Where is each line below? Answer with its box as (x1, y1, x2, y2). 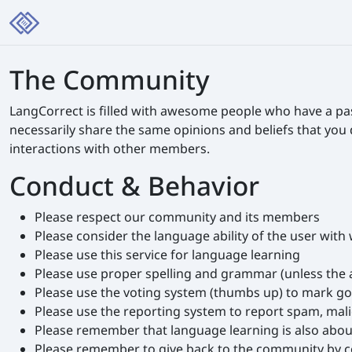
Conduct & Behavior (9, 167, 259, 204)
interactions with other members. (9, 140, 210, 158)
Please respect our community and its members (35, 208, 320, 226)
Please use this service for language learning (35, 246, 300, 264)
